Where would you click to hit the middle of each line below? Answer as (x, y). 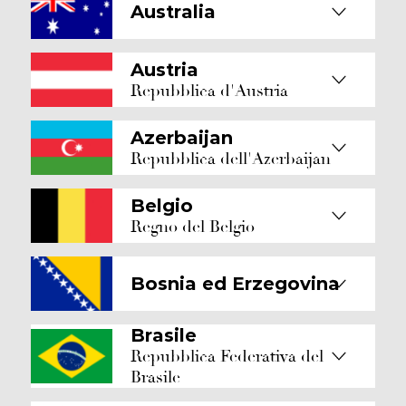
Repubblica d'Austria (209, 91)
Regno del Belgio (193, 227)
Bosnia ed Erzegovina (235, 284)
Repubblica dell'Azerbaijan (231, 159)
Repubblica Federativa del (227, 357)
